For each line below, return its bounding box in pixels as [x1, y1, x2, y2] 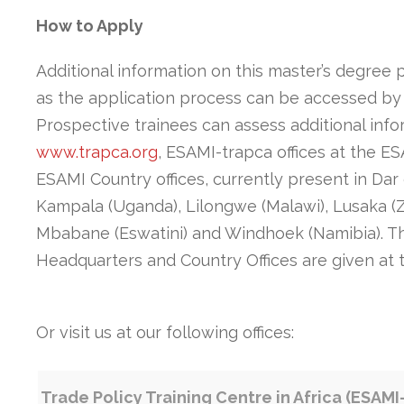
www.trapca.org [36, 142, 158, 162]
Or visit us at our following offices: [36, 323, 294, 343]
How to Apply [36, 16, 143, 36]
